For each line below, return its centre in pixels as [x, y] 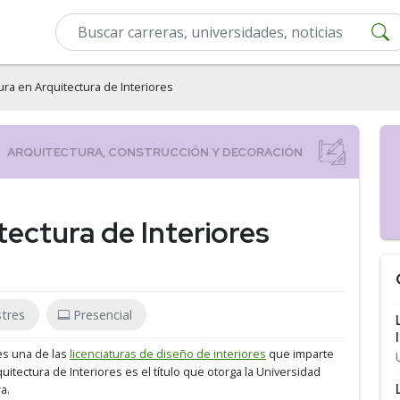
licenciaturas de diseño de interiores [168, 354]
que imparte [300, 354]
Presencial [103, 315]
